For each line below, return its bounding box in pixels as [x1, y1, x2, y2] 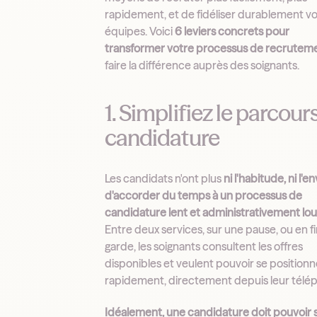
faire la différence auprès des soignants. [105, 58, 300, 73]
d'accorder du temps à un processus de [105, 188, 303, 203]
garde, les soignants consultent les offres [105, 239, 304, 254]
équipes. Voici [105, 24, 175, 39]
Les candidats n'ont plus [105, 171, 224, 186]
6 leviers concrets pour [175, 24, 290, 39]
